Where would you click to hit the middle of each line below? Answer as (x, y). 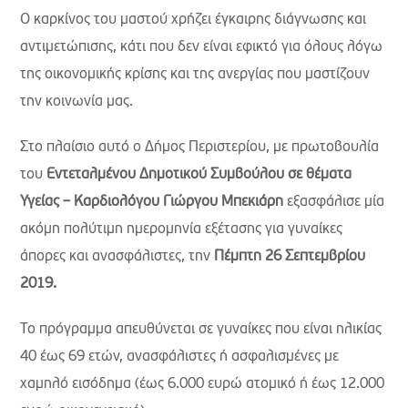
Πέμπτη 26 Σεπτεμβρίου (290, 257)
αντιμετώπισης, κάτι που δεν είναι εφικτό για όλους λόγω (202, 47)
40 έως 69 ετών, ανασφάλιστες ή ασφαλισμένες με (180, 357)
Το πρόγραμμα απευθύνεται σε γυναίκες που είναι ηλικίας (201, 330)
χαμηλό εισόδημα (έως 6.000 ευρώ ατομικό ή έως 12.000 (203, 384)
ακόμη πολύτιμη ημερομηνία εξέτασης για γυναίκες (182, 229)
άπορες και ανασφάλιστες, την (117, 257)
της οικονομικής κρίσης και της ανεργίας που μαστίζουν (195, 75)
